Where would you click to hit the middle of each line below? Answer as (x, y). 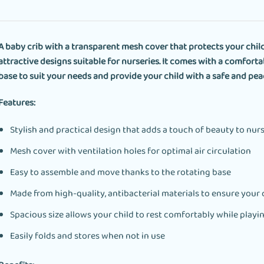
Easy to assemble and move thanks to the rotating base (120, 173)
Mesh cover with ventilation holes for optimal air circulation (130, 152)
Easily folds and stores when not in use (87, 237)
